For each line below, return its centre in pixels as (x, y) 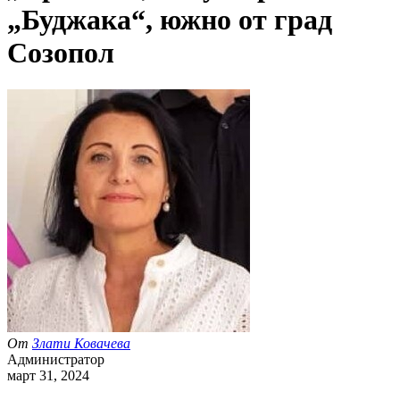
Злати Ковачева (81, 343)
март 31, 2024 (48, 375)
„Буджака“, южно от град (170, 20)
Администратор (56, 359)
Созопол (61, 53)
